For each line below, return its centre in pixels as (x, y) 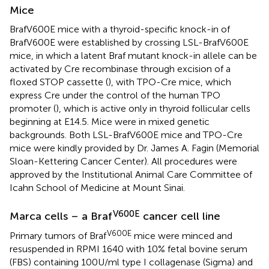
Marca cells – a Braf (61, 216)
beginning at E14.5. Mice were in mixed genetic (110, 121)
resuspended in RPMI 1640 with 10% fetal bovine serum (128, 249)
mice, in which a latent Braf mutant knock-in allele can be (133, 55)
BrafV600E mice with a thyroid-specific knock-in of (120, 29)
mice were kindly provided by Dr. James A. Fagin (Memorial (134, 148)
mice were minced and (182, 235)
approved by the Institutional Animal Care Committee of (131, 174)
